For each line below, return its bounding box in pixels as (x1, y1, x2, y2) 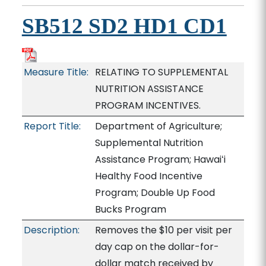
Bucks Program (94, 202, 166, 216)
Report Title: (23, 119, 81, 133)
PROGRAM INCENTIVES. (94, 99, 201, 112)
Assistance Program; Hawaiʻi (94, 153, 226, 166)
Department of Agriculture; (94, 119, 222, 133)
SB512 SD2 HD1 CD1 (21, 14, 227, 38)
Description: (23, 223, 80, 237)
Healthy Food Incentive (94, 169, 202, 183)
